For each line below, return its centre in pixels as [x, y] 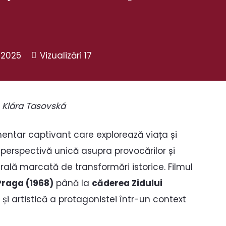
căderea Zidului [127, 183]
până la [73, 183]
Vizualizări [62, 55]
